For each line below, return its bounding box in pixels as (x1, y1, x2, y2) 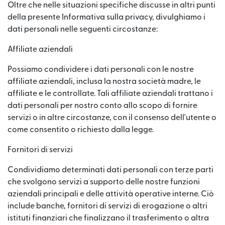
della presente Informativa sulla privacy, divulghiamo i (8, 13, 205, 21)
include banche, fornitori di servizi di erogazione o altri (8, 202, 207, 210)
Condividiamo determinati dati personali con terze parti (8, 166, 213, 174)
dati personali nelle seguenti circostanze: (8, 25, 158, 33)
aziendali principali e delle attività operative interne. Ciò (8, 190, 214, 198)
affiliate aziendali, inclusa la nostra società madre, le (8, 77, 201, 85)
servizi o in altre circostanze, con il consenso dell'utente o (8, 114, 216, 122)
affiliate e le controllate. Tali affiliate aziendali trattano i (8, 89, 213, 97)
